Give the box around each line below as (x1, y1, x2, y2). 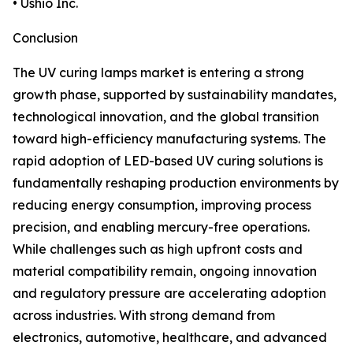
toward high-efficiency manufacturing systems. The (13, 131, 326, 147)
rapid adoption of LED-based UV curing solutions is (13, 153, 323, 169)
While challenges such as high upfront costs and (13, 241, 303, 258)
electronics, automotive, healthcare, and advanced (13, 329, 327, 346)
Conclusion (13, 30, 78, 46)
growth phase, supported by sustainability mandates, (13, 87, 336, 103)
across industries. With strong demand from (13, 307, 275, 324)
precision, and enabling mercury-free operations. (13, 219, 310, 236)
